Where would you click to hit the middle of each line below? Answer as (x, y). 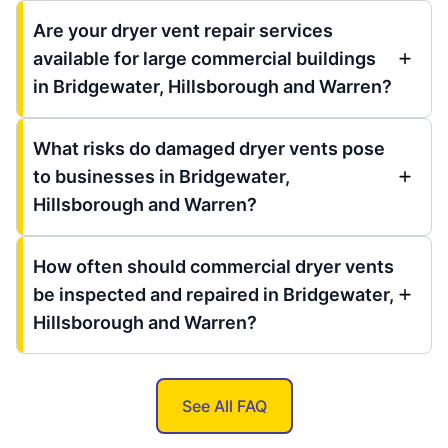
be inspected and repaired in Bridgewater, (213, 294)
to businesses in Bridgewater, (161, 176)
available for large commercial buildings (204, 58)
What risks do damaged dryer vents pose (209, 148)
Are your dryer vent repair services (183, 30)
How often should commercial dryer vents (213, 266)
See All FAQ (224, 405)
